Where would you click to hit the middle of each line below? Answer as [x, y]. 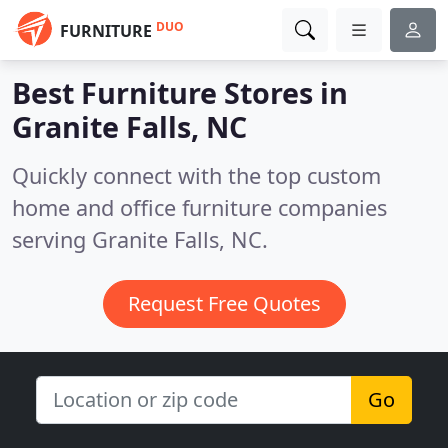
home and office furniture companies [199, 207]
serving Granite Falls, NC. [140, 239]
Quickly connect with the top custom [196, 175]
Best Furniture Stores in [180, 92]
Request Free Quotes [224, 303]
